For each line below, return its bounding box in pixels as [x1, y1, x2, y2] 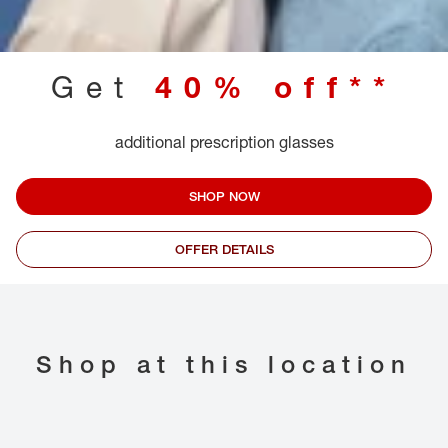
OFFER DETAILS [174, 241, 274, 258]
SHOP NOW [188, 188, 260, 205]
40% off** [155, 68, 397, 106]
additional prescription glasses [114, 132, 334, 153]
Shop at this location [36, 349, 412, 380]
